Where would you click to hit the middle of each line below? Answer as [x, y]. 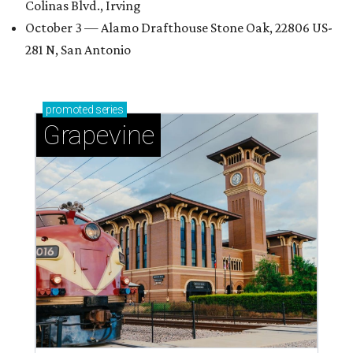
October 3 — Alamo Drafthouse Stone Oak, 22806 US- [179, 28]
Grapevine [98, 135]
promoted [70, 110]
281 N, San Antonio [78, 50]
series [108, 110]
